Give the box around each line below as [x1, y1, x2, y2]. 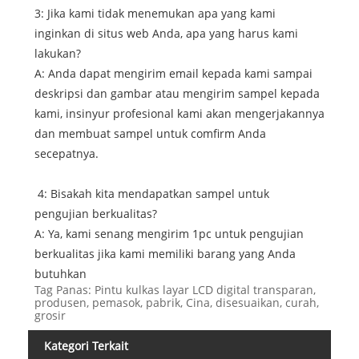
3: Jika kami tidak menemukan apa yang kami [34, 5, 276, 21]
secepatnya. [34, 145, 172, 161]
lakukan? [34, 45, 81, 61]
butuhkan [34, 265, 87, 281]
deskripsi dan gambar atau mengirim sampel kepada [34, 85, 320, 101]
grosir [34, 307, 66, 323]
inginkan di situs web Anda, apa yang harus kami [34, 25, 298, 41]
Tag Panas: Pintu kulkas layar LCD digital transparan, [34, 281, 316, 297]
